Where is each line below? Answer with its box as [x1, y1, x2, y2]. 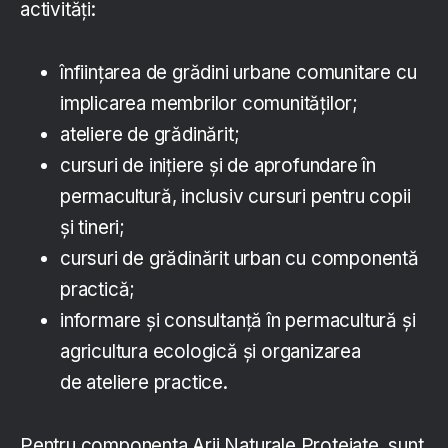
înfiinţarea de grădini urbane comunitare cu [60, 61, 417, 85]
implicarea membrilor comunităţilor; [60, 92, 359, 116]
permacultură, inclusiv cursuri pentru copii [60, 185, 411, 209]
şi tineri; [60, 216, 125, 240]
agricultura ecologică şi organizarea [60, 340, 361, 364]
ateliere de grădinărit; [60, 123, 240, 147]
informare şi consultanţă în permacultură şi [60, 309, 416, 333]
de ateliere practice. [60, 371, 228, 395]
